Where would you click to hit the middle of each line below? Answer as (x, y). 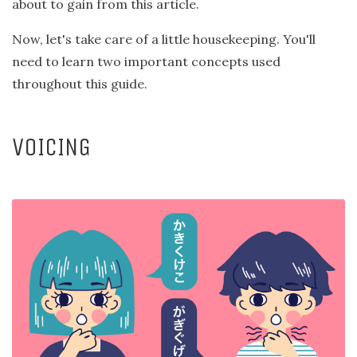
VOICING (51, 147)
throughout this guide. (80, 84)
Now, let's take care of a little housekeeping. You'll (164, 39)
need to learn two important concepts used (146, 61)
